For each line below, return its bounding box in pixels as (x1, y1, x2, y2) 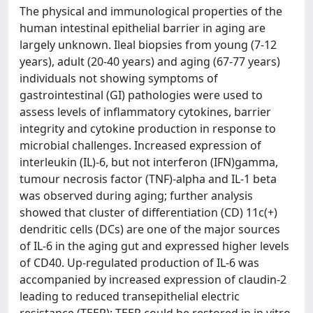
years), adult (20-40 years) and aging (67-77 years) (20, 54, 280, 69)
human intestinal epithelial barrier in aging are (20, 20, 265, 36)
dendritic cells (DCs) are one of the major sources (20, 221, 280, 237)
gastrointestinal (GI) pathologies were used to (20, 87, 263, 103)
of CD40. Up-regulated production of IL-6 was (20, 255, 259, 270)
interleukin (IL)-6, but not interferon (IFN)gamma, (20, 154, 278, 170)
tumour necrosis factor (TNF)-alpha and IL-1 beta (20, 171, 277, 187)
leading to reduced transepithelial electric (20, 289, 240, 304)
